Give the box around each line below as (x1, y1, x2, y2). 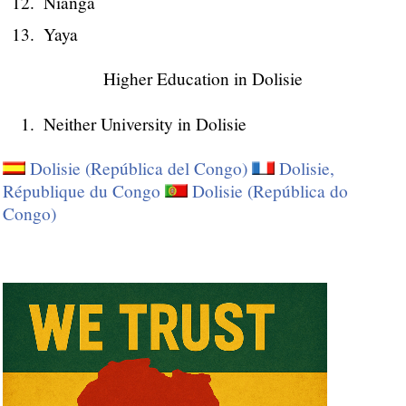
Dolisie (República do (192, 179, 348, 203)
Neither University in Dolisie (43, 111, 246, 135)
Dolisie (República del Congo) (30, 157, 247, 180)
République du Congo (3, 179, 160, 203)
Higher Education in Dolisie (103, 67, 303, 91)
